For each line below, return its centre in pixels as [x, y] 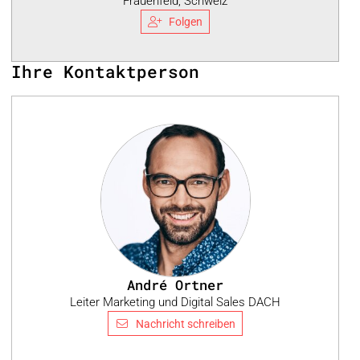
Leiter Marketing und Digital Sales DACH [175, 303]
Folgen [185, 22]
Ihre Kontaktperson [105, 72]
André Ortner [175, 285]
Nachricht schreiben [185, 323]
